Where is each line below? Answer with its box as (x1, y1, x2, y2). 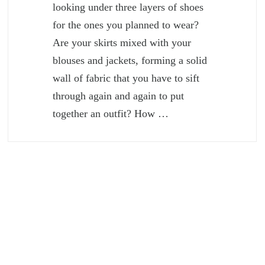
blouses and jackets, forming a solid (53, 54, 208, 67)
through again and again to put (53, 90, 185, 102)
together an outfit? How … (53, 108, 169, 120)
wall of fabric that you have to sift (53, 72, 200, 85)
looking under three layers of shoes (53, 1, 204, 14)
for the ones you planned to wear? (53, 19, 199, 31)
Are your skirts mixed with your (53, 37, 192, 49)
